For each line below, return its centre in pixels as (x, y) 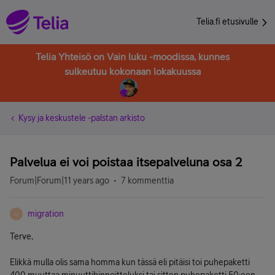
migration (46, 214)
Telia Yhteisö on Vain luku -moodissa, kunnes (133, 56)
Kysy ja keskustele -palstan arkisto (82, 118)
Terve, (21, 236)
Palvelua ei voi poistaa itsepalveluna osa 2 (126, 162)
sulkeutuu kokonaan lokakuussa (133, 71)
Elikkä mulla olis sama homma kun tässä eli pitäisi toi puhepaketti (130, 262)
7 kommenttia (147, 180)
